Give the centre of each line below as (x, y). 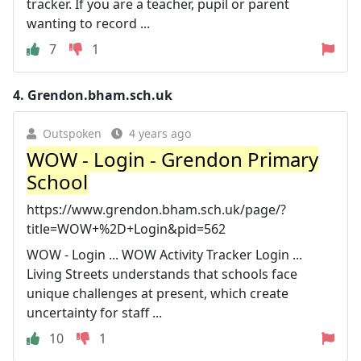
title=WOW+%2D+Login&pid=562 (126, 228)
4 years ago (160, 133)
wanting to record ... (88, 23)
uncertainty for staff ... (94, 312)
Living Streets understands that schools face (162, 274)
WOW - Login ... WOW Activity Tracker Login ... (164, 254)
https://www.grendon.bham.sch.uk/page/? (156, 209)
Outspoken (72, 133)
